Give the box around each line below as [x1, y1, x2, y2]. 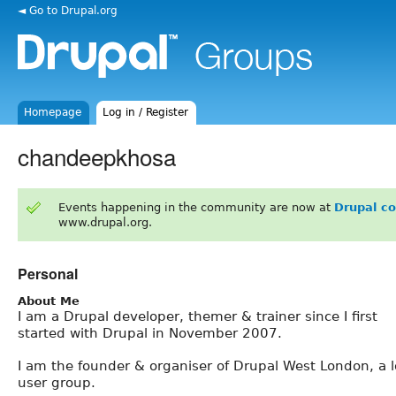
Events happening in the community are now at [57, 200, 334, 214]
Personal [18, 263, 78, 284]
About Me [18, 293, 80, 308]
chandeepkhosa [18, 139, 176, 172]
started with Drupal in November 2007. [18, 324, 282, 341]
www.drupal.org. [57, 215, 152, 229]
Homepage [24, 106, 82, 118]
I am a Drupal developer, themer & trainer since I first [18, 308, 377, 324]
